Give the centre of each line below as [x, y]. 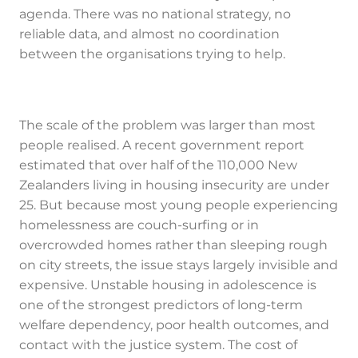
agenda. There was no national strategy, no [155, 15]
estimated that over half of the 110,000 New [158, 166]
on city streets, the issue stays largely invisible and [179, 266]
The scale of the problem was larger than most [167, 126]
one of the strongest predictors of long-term [161, 306]
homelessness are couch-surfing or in [139, 226]
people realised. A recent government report [162, 146]
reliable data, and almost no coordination [149, 35]
